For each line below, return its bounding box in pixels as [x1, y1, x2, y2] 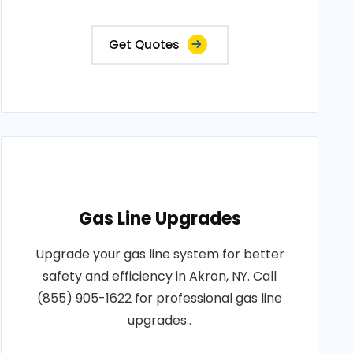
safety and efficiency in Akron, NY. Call [43, 267, 277, 285]
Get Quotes [108, 36, 180, 53]
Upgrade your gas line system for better [35, 245, 284, 263]
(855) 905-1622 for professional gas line [37, 289, 283, 307]
